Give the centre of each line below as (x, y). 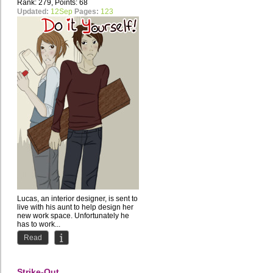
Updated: (33, 12)
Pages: (87, 12)
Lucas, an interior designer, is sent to (77, 199)
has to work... (39, 225)
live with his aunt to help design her (75, 207)
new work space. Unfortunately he (73, 216)
